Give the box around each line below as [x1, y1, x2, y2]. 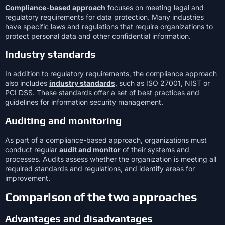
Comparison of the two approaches [5, 190, 197, 204]
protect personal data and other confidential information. [5, 31, 191, 40]
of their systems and [121, 145, 189, 154]
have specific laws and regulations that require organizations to [5, 22, 213, 31]
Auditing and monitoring [5, 115, 122, 127]
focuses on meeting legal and [107, 3, 204, 12]
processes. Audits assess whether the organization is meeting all [5, 155, 216, 164]
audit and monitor [59, 145, 121, 154]
